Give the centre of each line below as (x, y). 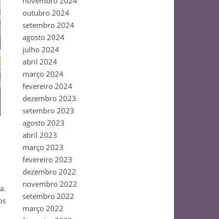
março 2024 (43, 74)
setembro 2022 (48, 196)
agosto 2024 (44, 37)
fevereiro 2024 (47, 86)
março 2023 (43, 147)
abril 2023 (40, 135)
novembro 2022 (50, 184)
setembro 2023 (48, 110)
